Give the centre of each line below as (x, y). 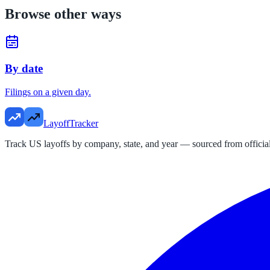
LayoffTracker (71, 123)
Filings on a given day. (48, 92)
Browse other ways (63, 14)
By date (24, 69)
